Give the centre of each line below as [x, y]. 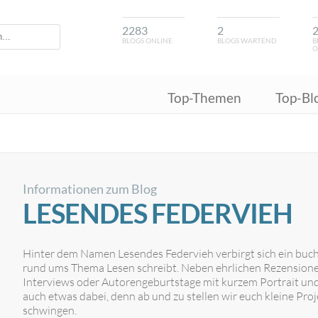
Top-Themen [205, 98]
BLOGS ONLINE [147, 41]
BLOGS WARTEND [247, 41]
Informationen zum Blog [90, 189]
